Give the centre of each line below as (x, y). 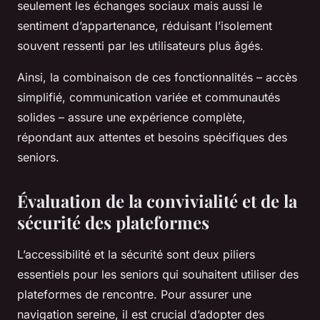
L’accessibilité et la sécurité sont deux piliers (136, 254)
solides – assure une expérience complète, (131, 117)
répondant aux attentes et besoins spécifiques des (152, 137)
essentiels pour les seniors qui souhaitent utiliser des (158, 274)
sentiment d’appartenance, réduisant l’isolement (145, 26)
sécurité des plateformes (113, 222)
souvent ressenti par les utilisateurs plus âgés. (140, 46)
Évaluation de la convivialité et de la (157, 201)
